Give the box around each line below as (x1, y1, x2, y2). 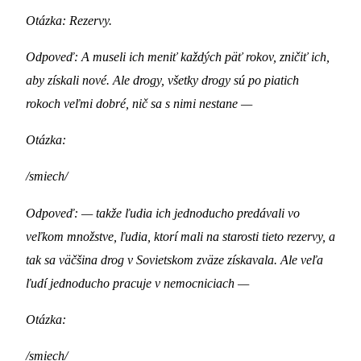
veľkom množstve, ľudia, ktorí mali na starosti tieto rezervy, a (26, 228, 335, 244)
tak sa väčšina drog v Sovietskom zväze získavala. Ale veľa (26, 251, 323, 268)
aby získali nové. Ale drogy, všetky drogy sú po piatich (26, 72, 299, 88)
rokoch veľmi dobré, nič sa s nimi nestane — (26, 95, 252, 111)
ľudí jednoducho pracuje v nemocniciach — (26, 275, 249, 291)
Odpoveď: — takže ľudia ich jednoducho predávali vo (26, 205, 300, 221)
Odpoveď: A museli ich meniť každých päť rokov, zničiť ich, (26, 48, 330, 64)
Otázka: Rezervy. (26, 12, 112, 28)
